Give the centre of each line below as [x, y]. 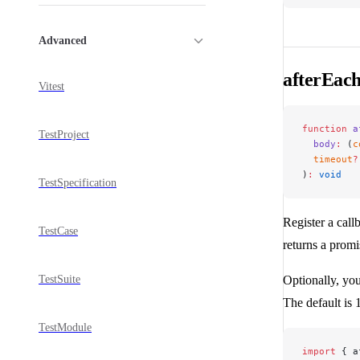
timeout [327, 160]
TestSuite [59, 280]
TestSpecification [78, 183]
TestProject [64, 135]
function [325, 129]
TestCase [58, 231]
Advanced [63, 40]
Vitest [51, 87]
